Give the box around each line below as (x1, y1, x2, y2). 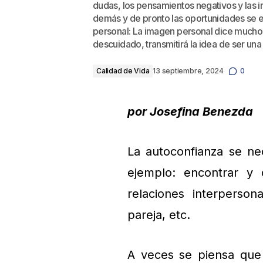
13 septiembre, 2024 (153, 66, 224, 75)
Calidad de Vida (96, 66, 150, 75)
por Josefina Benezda (127, 104, 253, 119)
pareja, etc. (127, 208, 190, 222)
